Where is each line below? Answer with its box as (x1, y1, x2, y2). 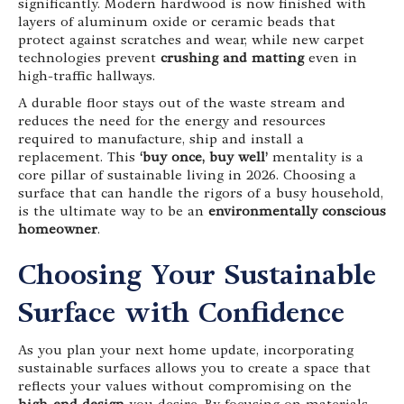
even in (304, 50, 357, 67)
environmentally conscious (208, 203, 386, 220)
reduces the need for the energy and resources (18, 113, 326, 130)
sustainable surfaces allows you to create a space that (18, 360, 371, 377)
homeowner (18, 221, 97, 238)
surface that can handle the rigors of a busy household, (18, 185, 383, 202)
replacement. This (18, 149, 140, 166)
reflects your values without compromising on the (18, 378, 352, 395)
